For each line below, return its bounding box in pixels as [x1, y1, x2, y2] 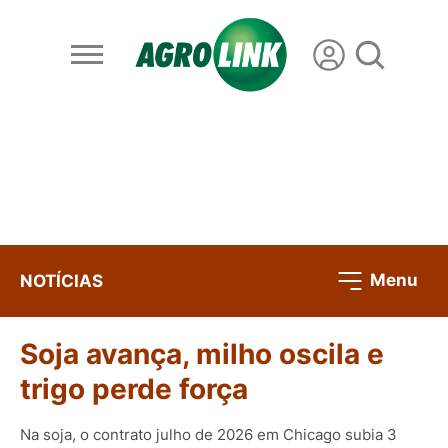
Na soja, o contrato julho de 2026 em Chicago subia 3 [20, 424, 397, 444]
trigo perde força [20, 372, 248, 407]
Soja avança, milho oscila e [20, 337, 384, 372]
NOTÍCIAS [20, 270, 103, 291]
